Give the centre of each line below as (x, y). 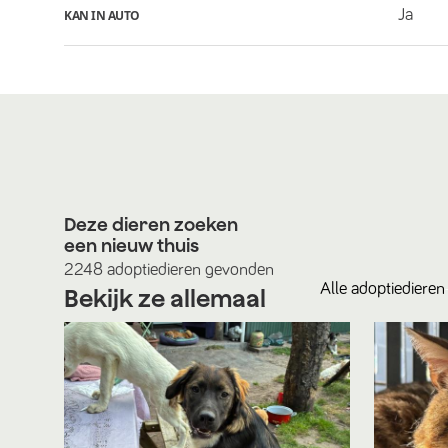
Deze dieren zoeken (151, 224)
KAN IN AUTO (102, 15)
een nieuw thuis (131, 245)
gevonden (237, 270)
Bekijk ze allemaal (165, 298)
